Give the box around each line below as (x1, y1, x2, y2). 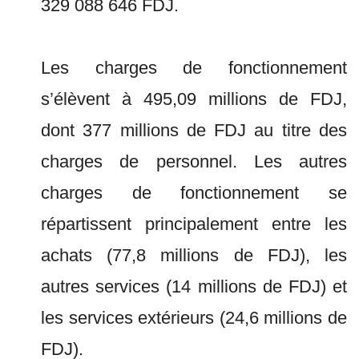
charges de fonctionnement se (41, 183, 347, 203)
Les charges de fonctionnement (41, 58, 347, 78)
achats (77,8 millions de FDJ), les (41, 245, 347, 265)
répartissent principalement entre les (41, 214, 347, 234)
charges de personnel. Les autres (41, 151, 347, 171)
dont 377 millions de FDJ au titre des (41, 120, 347, 140)
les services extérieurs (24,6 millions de (41, 308, 347, 328)
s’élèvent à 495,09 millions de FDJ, (41, 89, 347, 109)
